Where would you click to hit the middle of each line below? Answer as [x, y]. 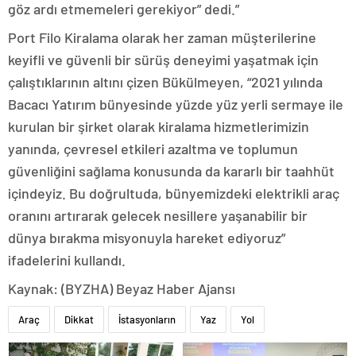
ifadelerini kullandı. [68, 259]
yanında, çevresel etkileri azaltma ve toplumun [153, 148]
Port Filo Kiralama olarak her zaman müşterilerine [162, 37]
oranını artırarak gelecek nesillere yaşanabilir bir [158, 215]
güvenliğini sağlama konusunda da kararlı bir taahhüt [171, 170]
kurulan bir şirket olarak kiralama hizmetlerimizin [159, 126]
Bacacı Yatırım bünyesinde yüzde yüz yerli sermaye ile [176, 104]
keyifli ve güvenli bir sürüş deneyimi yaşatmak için [163, 59]
